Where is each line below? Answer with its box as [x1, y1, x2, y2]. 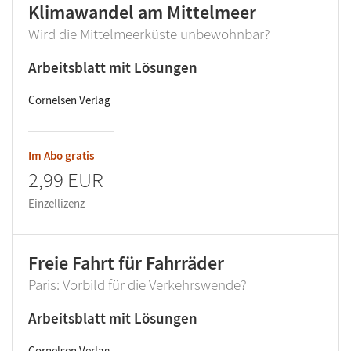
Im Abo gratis [28, 148, 94, 164]
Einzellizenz [28, 196, 85, 212]
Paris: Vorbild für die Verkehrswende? [28, 275, 247, 295]
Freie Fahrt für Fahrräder [28, 251, 224, 276]
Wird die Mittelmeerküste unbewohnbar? [28, 24, 270, 44]
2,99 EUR [28, 166, 103, 194]
